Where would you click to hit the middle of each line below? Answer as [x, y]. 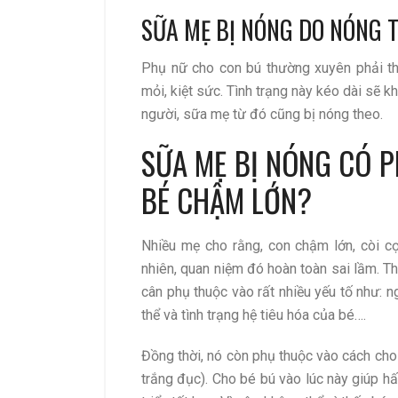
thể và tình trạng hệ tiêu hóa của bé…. [254, 314]
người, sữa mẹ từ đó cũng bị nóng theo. [262, 115]
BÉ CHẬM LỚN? [227, 200]
